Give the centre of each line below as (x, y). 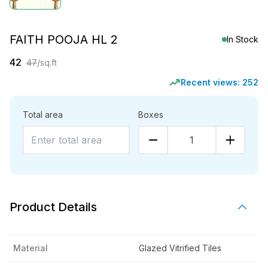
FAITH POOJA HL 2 (64, 39)
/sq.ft (47, 63)
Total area (43, 115)
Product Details (53, 207)
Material (31, 248)
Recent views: (211, 82)
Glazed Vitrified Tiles (180, 248)
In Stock (243, 39)
